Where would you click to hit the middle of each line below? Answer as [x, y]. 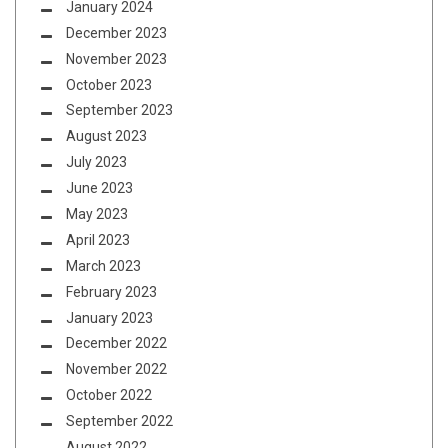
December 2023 [116, 32]
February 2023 [111, 291]
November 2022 [116, 369]
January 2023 [109, 317]
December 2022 [116, 343]
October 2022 [109, 395]
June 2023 [99, 188]
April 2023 [98, 239]
